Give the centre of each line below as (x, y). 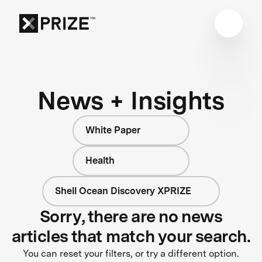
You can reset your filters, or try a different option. (131, 253)
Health (100, 160)
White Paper (113, 130)
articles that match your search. (131, 236)
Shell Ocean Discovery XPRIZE (123, 191)
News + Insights (131, 100)
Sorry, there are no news (131, 216)
